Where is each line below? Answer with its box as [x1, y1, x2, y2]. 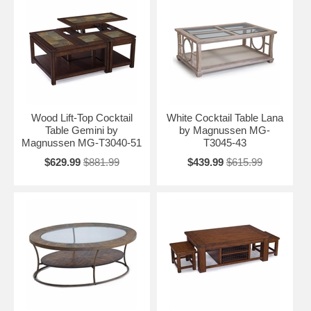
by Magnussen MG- [179, 124, 271, 136]
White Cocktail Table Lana [166, 111, 283, 124]
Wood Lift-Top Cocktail [31, 111, 133, 124]
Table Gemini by [45, 124, 119, 136]
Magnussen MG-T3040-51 [22, 136, 142, 149]
